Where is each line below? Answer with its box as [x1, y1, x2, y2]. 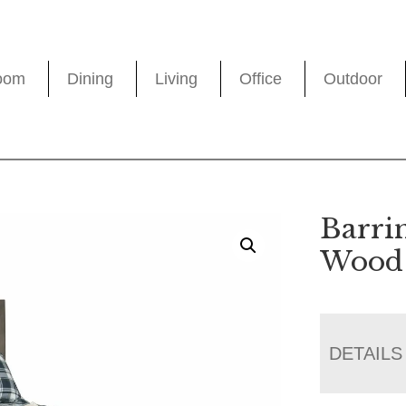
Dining [67, 70, 114, 89]
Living [155, 70, 198, 89]
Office [239, 70, 283, 89]
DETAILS [329, 343, 403, 363]
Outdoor [324, 70, 383, 89]
